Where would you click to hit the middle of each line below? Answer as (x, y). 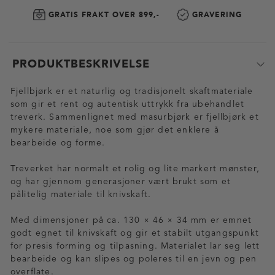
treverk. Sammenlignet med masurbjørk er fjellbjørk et (134, 117)
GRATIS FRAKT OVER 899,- (104, 15)
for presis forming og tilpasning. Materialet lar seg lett (135, 246)
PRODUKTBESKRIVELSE (81, 64)
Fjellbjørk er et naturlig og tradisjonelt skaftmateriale (132, 91)
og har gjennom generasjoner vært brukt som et (121, 182)
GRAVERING (217, 15)
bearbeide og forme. (58, 143)
